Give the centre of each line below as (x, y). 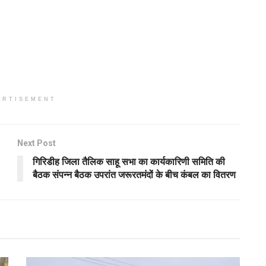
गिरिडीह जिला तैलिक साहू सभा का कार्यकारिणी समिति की (129, 161)
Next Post (37, 143)
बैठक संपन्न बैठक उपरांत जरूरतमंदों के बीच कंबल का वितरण (134, 175)
